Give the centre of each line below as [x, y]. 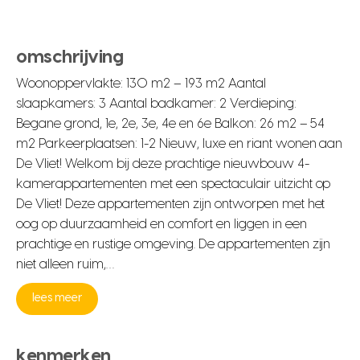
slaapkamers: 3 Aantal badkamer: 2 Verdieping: [156, 103]
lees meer [57, 299]
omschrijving [70, 57]
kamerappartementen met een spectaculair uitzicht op [174, 184]
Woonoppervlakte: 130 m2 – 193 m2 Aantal [141, 83]
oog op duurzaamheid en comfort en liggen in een [162, 224]
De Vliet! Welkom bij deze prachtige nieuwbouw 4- [163, 164]
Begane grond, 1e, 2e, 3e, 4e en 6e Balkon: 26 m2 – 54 [171, 123]
